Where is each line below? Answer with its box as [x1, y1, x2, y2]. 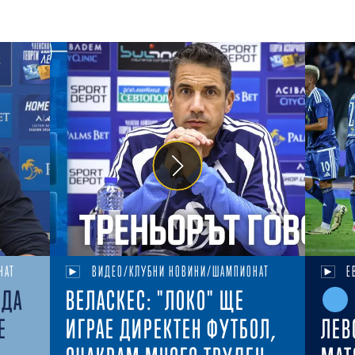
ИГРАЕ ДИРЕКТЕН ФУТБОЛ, [66, 314, 278, 345]
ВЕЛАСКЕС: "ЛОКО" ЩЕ [66, 285, 246, 316]
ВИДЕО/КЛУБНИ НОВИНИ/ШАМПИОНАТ [92, 263, 270, 281]
